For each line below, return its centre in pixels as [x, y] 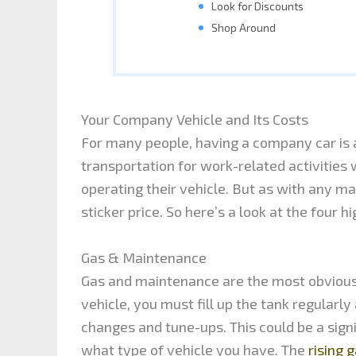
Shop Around [243, 27]
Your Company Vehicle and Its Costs [195, 120]
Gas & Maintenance [144, 258]
